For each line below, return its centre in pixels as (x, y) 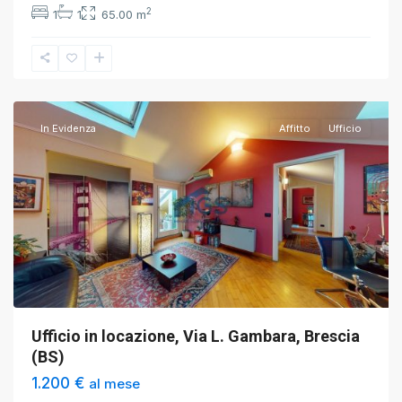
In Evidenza (68, 128)
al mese (114, 384)
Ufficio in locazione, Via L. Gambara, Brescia (196, 336)
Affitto (295, 128)
